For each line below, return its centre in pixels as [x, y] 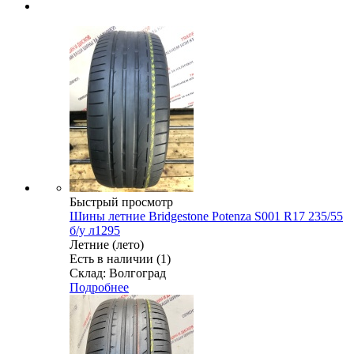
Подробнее [99, 288]
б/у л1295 [95, 231]
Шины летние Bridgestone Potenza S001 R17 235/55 [206, 217]
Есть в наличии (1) [120, 259]
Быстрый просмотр [121, 202]
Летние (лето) [107, 245]
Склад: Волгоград [118, 273]
